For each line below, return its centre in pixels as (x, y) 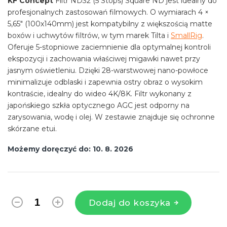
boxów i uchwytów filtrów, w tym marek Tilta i (89, 35)
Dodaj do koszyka (129, 202)
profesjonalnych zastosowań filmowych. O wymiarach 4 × (108, 12)
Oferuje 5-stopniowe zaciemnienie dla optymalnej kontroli (109, 47)
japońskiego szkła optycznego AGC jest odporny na (99, 105)
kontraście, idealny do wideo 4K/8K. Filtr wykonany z (100, 93)
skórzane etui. (32, 128)
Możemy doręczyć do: (49, 149)
